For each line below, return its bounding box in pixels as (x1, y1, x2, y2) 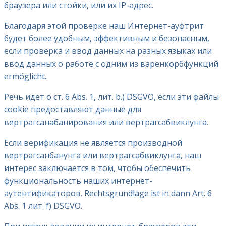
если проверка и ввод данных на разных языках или (4, 45, 212, 57)
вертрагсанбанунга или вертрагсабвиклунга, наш (4, 150, 201, 161)
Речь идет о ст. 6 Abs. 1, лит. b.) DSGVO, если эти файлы (4, 91, 219, 103)
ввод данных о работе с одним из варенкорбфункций (4, 58, 218, 70)
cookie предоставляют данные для (4, 104, 141, 116)
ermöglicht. (4, 71, 46, 82)
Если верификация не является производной (4, 137, 182, 149)
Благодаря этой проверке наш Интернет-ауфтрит (4, 20, 204, 32)
